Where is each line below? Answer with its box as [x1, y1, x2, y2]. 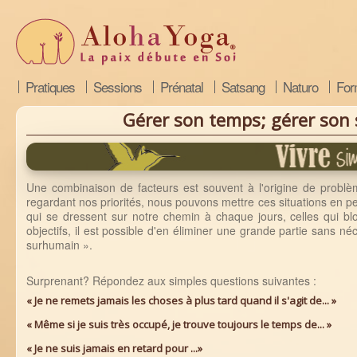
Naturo [283, 76, 318, 96]
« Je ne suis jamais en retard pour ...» [26, 341, 205, 355]
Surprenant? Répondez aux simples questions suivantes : [26, 273, 316, 288]
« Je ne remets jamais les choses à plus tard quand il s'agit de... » [26, 293, 339, 308]
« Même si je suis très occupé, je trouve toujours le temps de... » [26, 317, 334, 331]
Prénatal [160, 76, 203, 96]
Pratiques [25, 76, 75, 96]
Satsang [222, 76, 265, 96]
